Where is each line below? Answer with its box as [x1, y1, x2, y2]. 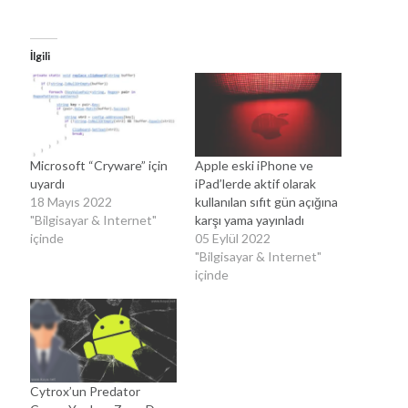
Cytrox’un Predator [30, 382, 141, 399]
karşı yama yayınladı [195, 211, 304, 228]
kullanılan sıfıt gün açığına [195, 193, 338, 209]
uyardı [30, 175, 66, 191]
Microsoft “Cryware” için [30, 157, 168, 173]
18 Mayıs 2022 [30, 193, 113, 209]
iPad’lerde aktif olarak [195, 175, 316, 191]
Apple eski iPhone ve [195, 157, 313, 173]
